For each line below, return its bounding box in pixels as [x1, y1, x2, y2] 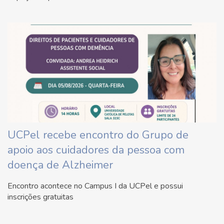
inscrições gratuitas [7, 191, 73, 202]
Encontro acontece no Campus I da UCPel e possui [7, 180, 183, 191]
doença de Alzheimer [7, 157, 113, 172]
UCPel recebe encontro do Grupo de [7, 127, 188, 142]
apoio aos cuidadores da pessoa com [7, 142, 184, 157]
